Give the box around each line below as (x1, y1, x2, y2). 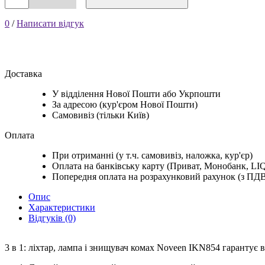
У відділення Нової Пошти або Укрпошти (52, 88, 221, 99)
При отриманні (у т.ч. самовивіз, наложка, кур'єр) (52, 150, 253, 160)
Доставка (5, 68, 42, 79)
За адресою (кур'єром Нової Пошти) (52, 99, 198, 109)
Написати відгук (17, 18, 84, 28)
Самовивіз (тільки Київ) (52, 109, 149, 120)
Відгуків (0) (28, 212, 76, 223)
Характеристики (28, 202, 95, 212)
